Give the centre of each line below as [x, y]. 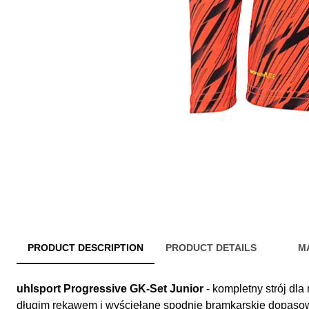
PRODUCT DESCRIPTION [86, 248]
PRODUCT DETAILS [211, 248]
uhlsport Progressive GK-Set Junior [110, 289]
